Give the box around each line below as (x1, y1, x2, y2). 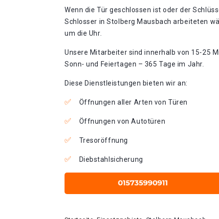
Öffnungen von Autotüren (79, 117, 166, 125)
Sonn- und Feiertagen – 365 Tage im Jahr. (65, 60, 204, 68)
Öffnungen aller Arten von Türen (79, 98, 188, 106)
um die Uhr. (65, 29, 102, 37)
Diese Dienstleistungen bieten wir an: (65, 79, 188, 87)
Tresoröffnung (79, 136, 128, 144)
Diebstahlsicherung (79, 155, 143, 163)
